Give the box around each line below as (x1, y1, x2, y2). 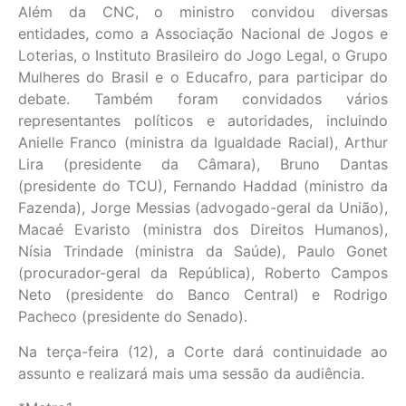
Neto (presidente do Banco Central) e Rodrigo (18, 285, 388, 304)
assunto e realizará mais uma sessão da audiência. (18, 363, 364, 382)
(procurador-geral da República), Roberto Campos (18, 264, 388, 283)
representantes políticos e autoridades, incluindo (18, 111, 388, 130)
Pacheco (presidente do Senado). (18, 307, 247, 326)
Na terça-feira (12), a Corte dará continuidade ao (18, 342, 388, 361)
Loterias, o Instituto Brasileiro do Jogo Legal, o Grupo (18, 46, 388, 65)
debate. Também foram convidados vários (18, 90, 388, 109)
